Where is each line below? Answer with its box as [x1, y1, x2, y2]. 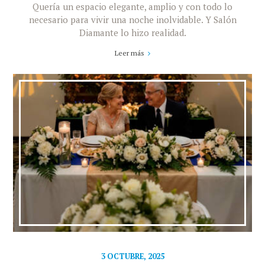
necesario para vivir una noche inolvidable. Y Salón [28, 13, 237, 25]
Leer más [115, 48, 144, 57]
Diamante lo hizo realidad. [79, 26, 186, 38]
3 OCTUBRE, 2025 [101, 251, 164, 261]
